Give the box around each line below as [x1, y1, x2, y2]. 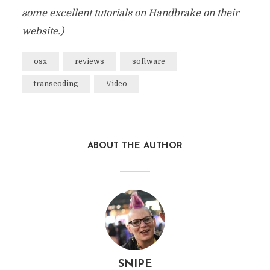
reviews [74, 57, 104, 66]
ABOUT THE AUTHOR [87, 142, 183, 151]
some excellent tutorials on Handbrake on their [21, 8, 239, 19]
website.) [21, 26, 64, 37]
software [131, 57, 165, 66]
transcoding [33, 80, 78, 88]
